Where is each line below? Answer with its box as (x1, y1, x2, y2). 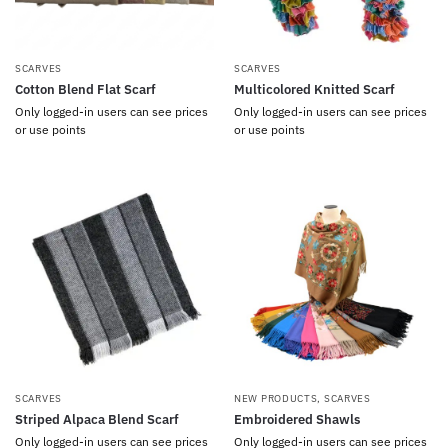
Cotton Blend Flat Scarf (15, 81, 156, 98)
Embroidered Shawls (234, 411, 360, 428)
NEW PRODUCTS (234, 392, 318, 405)
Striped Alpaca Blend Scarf (15, 411, 179, 428)
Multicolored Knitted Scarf (234, 81, 395, 98)
